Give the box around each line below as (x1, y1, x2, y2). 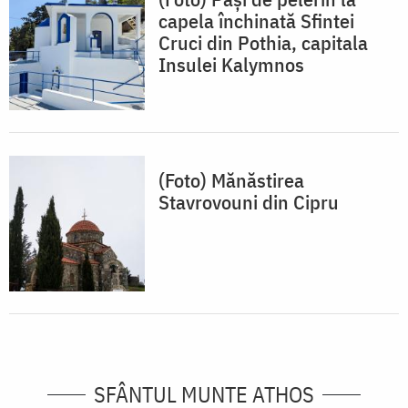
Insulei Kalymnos (158, 51, 304, 78)
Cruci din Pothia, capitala (158, 29, 368, 56)
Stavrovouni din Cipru (158, 189, 339, 216)
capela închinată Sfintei (158, 7, 354, 35)
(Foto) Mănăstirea (158, 167, 304, 194)
